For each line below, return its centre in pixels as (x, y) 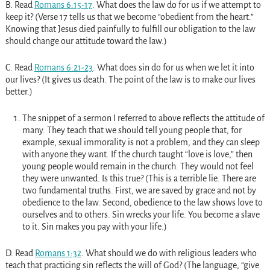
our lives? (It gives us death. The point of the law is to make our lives (130, 79)
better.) (19, 91)
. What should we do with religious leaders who (169, 253)
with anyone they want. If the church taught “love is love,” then (137, 154)
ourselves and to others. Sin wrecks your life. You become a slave (141, 214)
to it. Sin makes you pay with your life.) (94, 226)
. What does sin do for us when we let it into (173, 67)
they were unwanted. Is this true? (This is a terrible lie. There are (139, 178)
